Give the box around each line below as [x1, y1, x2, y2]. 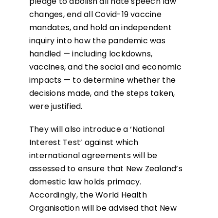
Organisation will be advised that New [29, 202, 177, 214]
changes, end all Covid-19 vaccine [29, 9, 162, 20]
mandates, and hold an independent [29, 22, 172, 34]
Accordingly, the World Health [29, 189, 147, 201]
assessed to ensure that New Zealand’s [29, 163, 182, 175]
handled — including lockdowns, [29, 48, 153, 60]
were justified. [29, 101, 83, 112]
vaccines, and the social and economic [29, 61, 182, 73]
